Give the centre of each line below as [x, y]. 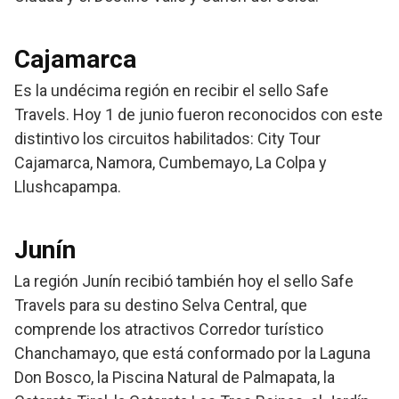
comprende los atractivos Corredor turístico [169, 330]
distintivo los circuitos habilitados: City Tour [167, 139]
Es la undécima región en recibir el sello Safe [171, 91]
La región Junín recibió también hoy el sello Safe [184, 281]
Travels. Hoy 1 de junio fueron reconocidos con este [199, 115]
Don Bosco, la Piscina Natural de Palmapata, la [175, 378]
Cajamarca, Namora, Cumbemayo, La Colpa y [171, 163]
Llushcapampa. [68, 187]
